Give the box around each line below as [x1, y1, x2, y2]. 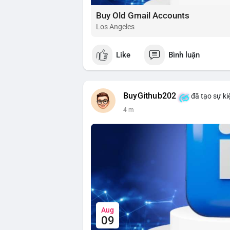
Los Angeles [96, 23, 135, 31]
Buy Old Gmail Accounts [96, 10, 189, 21]
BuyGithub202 [123, 91, 177, 101]
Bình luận [168, 50, 200, 60]
